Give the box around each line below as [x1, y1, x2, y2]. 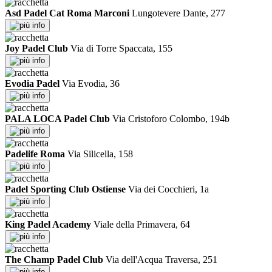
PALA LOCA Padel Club [5, 114, 110, 124]
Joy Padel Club [5, 43, 68, 54]
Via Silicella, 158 [67, 149, 133, 160]
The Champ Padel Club [5, 254, 103, 265]
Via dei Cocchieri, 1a [128, 184, 209, 195]
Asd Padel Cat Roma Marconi [5, 8, 129, 19]
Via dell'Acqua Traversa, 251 [106, 254, 217, 265]
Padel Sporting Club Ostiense [5, 184, 126, 195]
